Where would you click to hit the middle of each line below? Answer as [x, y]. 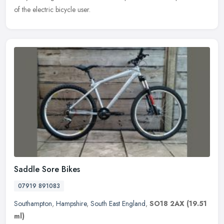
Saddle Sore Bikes [47, 169]
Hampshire [71, 203]
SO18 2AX [167, 203]
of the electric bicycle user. [52, 9]
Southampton [33, 203]
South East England [118, 203]
